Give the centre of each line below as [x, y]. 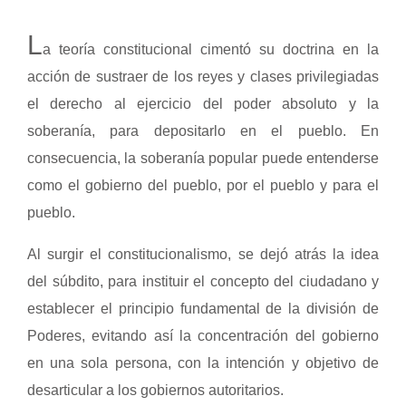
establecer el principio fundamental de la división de [203, 309]
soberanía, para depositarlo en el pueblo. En [203, 131]
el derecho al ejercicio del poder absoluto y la [203, 104]
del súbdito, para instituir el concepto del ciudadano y [203, 281]
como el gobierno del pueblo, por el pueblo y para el [203, 185]
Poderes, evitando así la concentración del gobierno [203, 336]
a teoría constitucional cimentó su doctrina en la [211, 49]
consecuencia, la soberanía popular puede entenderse [203, 158]
